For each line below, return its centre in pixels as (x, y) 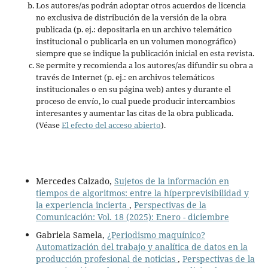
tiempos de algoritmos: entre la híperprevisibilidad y (142, 193)
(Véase (48, 125)
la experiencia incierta (82, 205)
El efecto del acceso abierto (111, 125)
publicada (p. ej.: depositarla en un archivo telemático (134, 29)
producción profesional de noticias (106, 258)
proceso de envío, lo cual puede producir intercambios (135, 101)
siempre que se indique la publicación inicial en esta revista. (145, 53)
